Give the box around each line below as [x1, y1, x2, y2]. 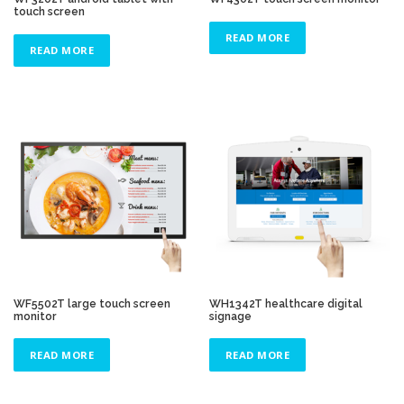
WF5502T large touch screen [14, 296, 170, 310]
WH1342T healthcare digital [209, 296, 363, 310]
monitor [14, 308, 57, 323]
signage [209, 308, 252, 323]
